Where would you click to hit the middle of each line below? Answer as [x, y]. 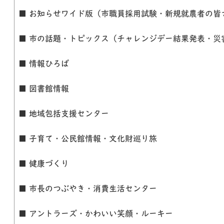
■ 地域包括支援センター [64, 114]
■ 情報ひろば [44, 64]
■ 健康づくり [44, 164]
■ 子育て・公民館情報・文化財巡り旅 [88, 139]
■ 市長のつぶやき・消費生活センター [88, 189]
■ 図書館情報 [44, 89]
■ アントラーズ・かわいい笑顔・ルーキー [96, 214]
